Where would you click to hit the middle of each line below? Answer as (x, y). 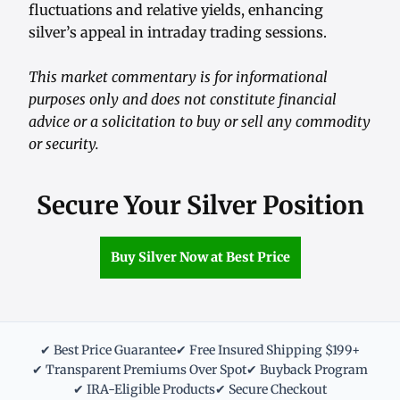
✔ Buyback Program (307, 370)
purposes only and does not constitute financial (183, 100)
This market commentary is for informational (178, 77)
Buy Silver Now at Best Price (200, 258)
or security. (64, 144)
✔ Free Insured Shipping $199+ (268, 350)
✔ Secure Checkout (271, 390)
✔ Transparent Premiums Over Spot (139, 370)
